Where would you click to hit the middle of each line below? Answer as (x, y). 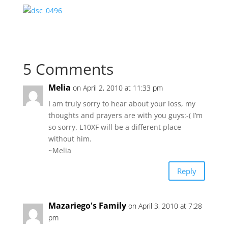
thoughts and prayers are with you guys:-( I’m (125, 115)
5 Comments (68, 69)
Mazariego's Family (87, 206)
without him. (70, 139)
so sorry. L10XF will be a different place (115, 127)
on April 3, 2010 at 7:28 (165, 206)
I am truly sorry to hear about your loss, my (122, 104)
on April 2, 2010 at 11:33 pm (118, 88)
